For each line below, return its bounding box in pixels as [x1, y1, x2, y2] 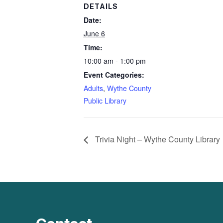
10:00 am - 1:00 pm [84, 56, 146, 66]
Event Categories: [84, 70, 144, 80]
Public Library [84, 96, 126, 106]
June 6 [84, 28, 105, 39]
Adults [84, 83, 103, 94]
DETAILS [84, 2, 118, 11]
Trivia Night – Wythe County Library [93, 133, 220, 145]
